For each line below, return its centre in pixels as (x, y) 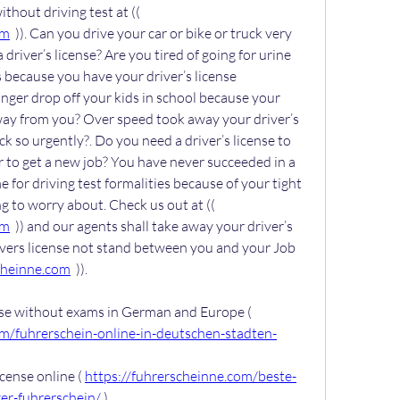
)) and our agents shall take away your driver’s (151, 226)
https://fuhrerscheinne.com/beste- (191, 376)
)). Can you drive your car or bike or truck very (151, 33)
